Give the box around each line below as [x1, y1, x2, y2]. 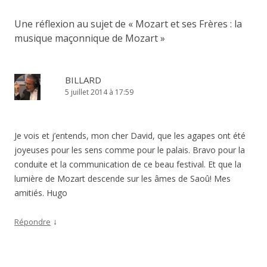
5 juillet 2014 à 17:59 [65, 86, 133, 97]
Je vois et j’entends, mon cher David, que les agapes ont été [14, 129, 246, 141]
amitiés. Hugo [14, 187, 67, 198]
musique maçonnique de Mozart [14, 31, 158, 45]
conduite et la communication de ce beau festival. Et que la [14, 158, 241, 170]
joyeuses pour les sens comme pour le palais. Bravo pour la [14, 144, 245, 156]
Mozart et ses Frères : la [135, 17, 242, 30]
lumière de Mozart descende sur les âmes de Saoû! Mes [14, 172, 231, 184]
